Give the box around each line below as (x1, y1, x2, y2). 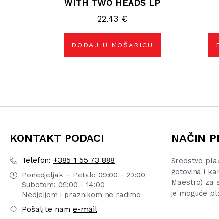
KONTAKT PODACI (10, 132, 104, 145)
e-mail (73, 204, 97, 214)
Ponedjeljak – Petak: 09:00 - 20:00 (22, 171, 145, 180)
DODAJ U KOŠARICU (71, 41, 153, 49)
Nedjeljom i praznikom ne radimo (22, 190, 141, 199)
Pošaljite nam (22, 205, 70, 214)
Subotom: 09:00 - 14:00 (22, 180, 105, 190)
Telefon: (22, 156, 51, 165)
